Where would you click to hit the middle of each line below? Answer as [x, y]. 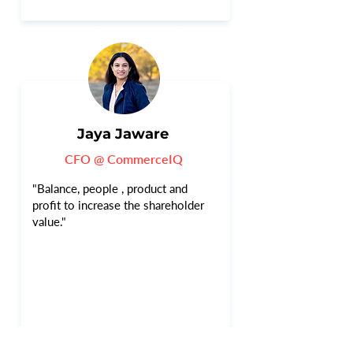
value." [49, 221]
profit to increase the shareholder [118, 205]
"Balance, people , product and [110, 188]
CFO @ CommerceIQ [124, 159]
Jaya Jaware [123, 134]
